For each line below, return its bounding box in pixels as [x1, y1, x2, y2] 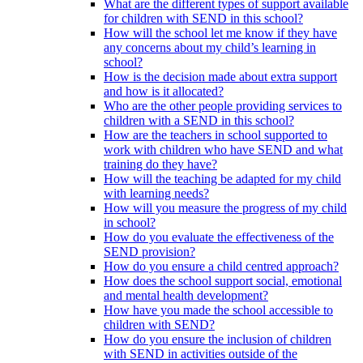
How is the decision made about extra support [104, 69, 337, 83]
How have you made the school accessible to [104, 302, 333, 317]
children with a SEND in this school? [104, 113, 294, 127]
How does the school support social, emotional [104, 273, 342, 288]
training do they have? [104, 156, 217, 171]
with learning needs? [104, 186, 209, 200]
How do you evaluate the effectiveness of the [104, 229, 334, 244]
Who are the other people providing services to [104, 98, 342, 113]
